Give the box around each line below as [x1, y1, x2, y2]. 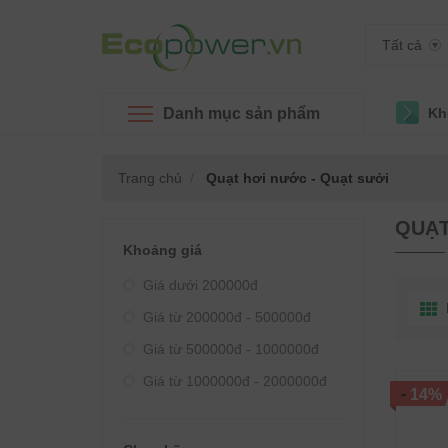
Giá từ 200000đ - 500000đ [143, 309, 311, 325]
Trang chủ [118, 170, 182, 186]
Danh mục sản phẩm [163, 105, 320, 122]
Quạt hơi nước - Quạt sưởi [202, 170, 389, 186]
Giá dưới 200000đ [143, 277, 258, 293]
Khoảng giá [123, 242, 202, 258]
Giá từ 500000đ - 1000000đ [143, 341, 319, 357]
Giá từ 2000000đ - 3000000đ [143, 405, 327, 421]
